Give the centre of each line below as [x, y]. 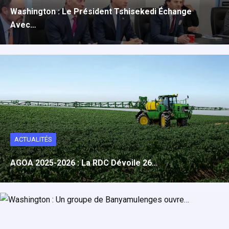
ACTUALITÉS [33, 139]
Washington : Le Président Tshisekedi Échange [101, 12]
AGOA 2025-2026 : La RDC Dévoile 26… [84, 163]
